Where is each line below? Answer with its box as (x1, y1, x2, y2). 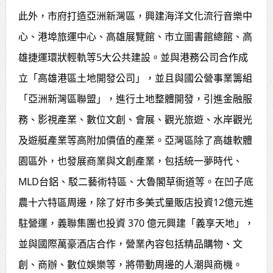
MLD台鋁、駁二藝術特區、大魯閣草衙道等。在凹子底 (18, 174, 253, 188)
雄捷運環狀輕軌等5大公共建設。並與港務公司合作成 (18, 50, 248, 64)
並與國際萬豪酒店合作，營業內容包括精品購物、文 (18, 236, 243, 250)
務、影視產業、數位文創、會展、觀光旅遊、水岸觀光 (18, 112, 252, 126)
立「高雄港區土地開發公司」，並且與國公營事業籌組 (18, 71, 252, 85)
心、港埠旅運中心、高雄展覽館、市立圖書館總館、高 (18, 29, 252, 43)
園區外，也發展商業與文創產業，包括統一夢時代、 (18, 154, 243, 168)
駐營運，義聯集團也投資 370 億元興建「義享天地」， (18, 216, 254, 230)
